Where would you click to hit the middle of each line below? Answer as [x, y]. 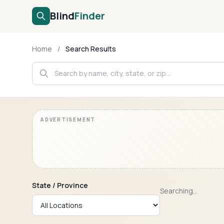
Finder [90, 16]
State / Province [60, 185]
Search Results [91, 49]
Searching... [179, 191]
